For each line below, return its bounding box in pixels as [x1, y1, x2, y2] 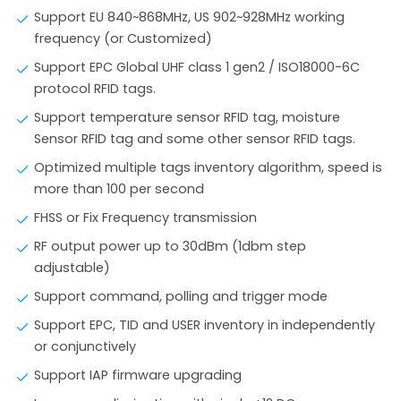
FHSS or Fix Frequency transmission [34, 209, 258, 226]
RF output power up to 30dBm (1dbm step [34, 237, 307, 255]
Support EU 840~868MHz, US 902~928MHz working [34, 8, 346, 26]
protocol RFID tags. [34, 80, 157, 98]
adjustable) [34, 259, 111, 277]
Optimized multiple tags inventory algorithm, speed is [34, 158, 383, 176]
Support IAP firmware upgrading [34, 366, 243, 384]
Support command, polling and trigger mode [34, 287, 328, 305]
